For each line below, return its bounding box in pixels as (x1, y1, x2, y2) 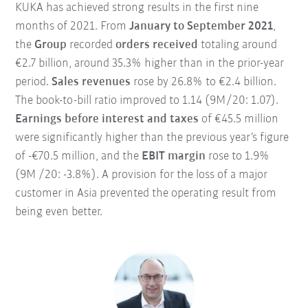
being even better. (15, 206, 103, 219)
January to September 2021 (129, 20, 274, 33)
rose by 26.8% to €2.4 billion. (131, 76, 277, 89)
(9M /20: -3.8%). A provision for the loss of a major (15, 168, 268, 181)
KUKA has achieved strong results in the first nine (15, 1, 259, 14)
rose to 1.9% (206, 150, 270, 163)
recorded (69, 38, 116, 52)
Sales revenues (52, 76, 131, 89)
